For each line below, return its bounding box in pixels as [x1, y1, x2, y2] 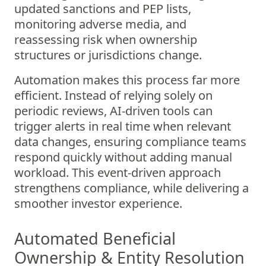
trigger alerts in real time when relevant [14, 118, 231, 134]
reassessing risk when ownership [14, 31, 197, 47]
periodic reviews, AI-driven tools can [14, 103, 213, 119]
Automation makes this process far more [14, 72, 240, 88]
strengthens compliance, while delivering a [14, 180, 249, 196]
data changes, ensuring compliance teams [14, 134, 246, 150]
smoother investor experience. [14, 195, 182, 211]
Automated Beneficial [14, 227, 176, 249]
